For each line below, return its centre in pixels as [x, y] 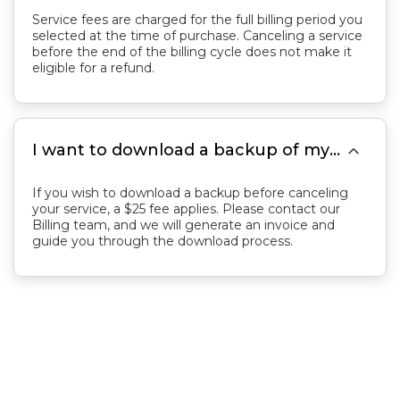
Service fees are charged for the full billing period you [197, 20]
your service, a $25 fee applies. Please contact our [186, 209]
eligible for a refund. [93, 68]
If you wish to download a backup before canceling [190, 193]
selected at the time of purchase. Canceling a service [197, 36]
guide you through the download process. [162, 241]
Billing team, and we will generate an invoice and [183, 225]
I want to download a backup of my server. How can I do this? [335, 150]
